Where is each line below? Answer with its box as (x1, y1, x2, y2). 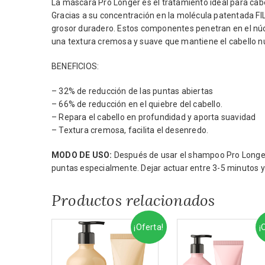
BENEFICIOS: (51, 62, 99, 71)
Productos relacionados (51, 190, 215, 210)
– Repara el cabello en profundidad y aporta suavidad (51, 112, 256, 122)
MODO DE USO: (51, 150, 112, 160)
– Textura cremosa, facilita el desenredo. (51, 125, 209, 135)
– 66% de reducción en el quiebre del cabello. (51, 99, 222, 109)
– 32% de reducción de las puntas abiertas (51, 86, 214, 96)
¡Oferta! (134, 222, 163, 232)
